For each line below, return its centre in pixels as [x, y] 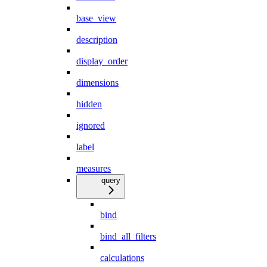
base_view [96, 18]
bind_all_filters [128, 237]
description [97, 40]
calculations [122, 258]
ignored [91, 126]
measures [94, 169]
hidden [89, 104]
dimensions [97, 83]
